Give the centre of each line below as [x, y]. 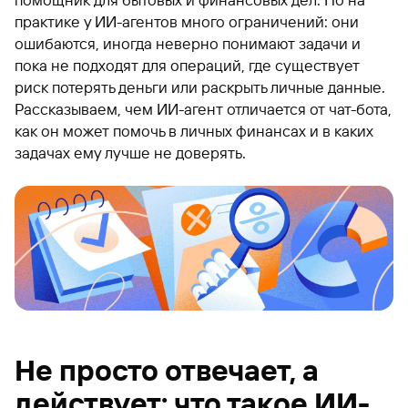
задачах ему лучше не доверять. [130, 153]
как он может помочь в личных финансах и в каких [194, 131]
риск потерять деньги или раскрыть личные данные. [200, 87]
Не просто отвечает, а [167, 370]
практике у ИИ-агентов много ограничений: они [187, 22]
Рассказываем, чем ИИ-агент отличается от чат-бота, [203, 109]
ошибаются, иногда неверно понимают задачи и [188, 44]
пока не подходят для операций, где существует [187, 66]
